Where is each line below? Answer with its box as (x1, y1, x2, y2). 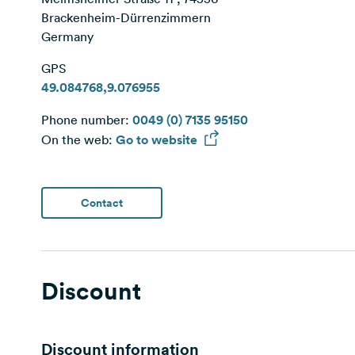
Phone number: (41, 112, 132, 128)
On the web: (41, 132, 116, 147)
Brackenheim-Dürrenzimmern (41, 10, 211, 25)
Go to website (116, 132, 200, 148)
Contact (81, 194, 123, 211)
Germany (41, 29, 94, 44)
